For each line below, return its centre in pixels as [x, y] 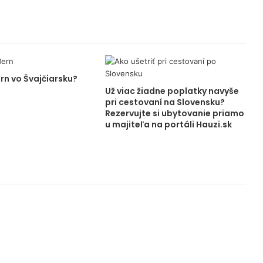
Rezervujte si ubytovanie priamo [174, 113]
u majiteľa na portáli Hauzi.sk [168, 124]
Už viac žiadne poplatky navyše [172, 91]
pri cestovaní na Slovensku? [165, 102]
